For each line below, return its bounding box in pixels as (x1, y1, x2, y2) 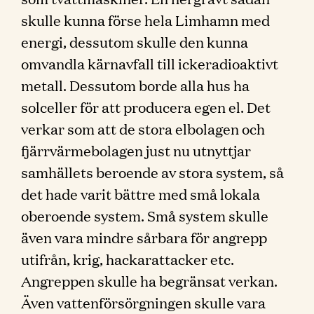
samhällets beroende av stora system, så (21, 162, 284, 182)
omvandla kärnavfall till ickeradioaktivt (21, 53, 278, 73)
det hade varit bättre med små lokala (21, 184, 260, 203)
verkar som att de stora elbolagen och (21, 118, 265, 138)
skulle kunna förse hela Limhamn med (21, 10, 270, 29)
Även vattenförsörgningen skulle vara (21, 292, 266, 312)
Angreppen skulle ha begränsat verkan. (21, 271, 278, 290)
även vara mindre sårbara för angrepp (21, 227, 267, 247)
